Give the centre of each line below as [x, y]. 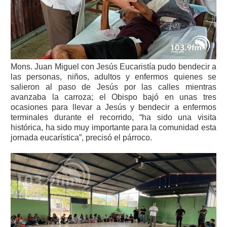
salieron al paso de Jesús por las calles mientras [113, 87]
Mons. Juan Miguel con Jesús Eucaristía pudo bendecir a [113, 66]
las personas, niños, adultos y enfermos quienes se [113, 77]
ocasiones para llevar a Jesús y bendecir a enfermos [113, 107]
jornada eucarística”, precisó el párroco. [82, 137]
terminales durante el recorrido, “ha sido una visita [113, 117]
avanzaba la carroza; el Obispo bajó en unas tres [113, 97]
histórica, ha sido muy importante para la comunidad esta [113, 127]
